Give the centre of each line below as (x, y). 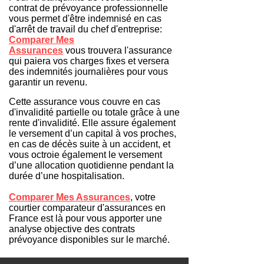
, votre (143, 197)
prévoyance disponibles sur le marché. (90, 240)
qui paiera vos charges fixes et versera (89, 61)
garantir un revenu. (49, 82)
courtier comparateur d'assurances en (87, 208)
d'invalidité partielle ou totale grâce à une (94, 112)
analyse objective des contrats (72, 229)
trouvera (105, 50)
